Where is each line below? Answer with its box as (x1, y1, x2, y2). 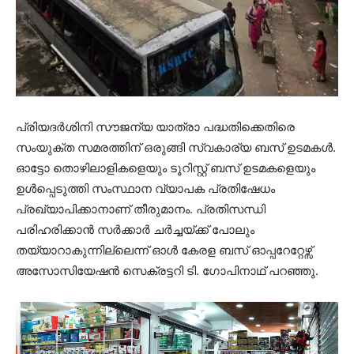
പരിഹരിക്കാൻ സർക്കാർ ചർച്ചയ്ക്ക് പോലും (16, 221, 254, 237)
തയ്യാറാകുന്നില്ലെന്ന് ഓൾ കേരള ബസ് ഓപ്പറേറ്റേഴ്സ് (16, 242, 312, 258)
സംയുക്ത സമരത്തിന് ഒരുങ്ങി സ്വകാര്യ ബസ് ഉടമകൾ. (16, 139, 336, 155)
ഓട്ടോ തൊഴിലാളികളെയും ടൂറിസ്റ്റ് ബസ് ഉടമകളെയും (16, 160, 315, 175)
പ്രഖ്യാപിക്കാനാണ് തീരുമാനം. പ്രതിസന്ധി (16, 201, 265, 217)
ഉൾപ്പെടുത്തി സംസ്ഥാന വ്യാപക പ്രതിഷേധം (16, 180, 275, 196)
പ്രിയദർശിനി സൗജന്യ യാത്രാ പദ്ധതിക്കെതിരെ (16, 119, 295, 134)
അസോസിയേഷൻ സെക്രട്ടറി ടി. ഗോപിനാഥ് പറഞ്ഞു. (16, 262, 318, 278)
